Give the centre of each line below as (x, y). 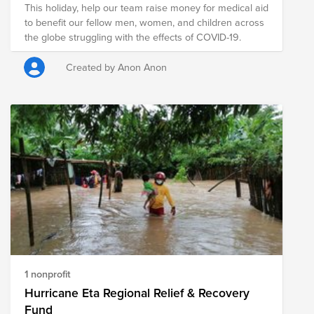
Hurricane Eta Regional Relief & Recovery (137, 293)
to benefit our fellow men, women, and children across (144, 22)
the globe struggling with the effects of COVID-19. (133, 36)
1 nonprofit (48, 274)
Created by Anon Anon (117, 67)
